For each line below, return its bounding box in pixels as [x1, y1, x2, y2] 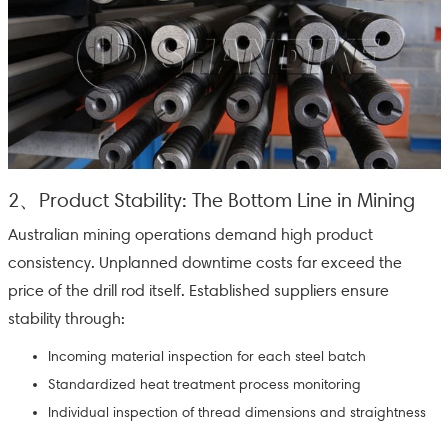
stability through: [7, 309, 125, 328]
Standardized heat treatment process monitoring [47, 376, 361, 393]
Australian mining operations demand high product [7, 225, 373, 244]
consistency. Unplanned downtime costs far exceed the [7, 253, 402, 272]
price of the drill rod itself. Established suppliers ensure [7, 281, 389, 300]
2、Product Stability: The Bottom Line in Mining [7, 188, 415, 212]
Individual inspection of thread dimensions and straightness [47, 404, 426, 421]
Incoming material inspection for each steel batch [47, 348, 366, 365]
